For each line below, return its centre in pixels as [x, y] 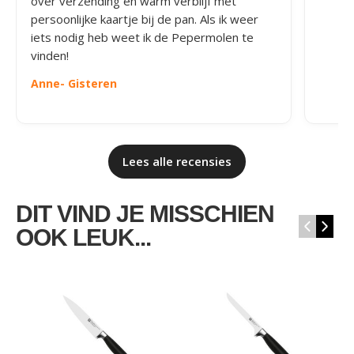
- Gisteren [88, 83]
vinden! [50, 55]
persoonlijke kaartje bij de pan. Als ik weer [145, 19]
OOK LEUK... [83, 237]
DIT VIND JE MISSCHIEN [145, 214]
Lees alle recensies [177, 161]
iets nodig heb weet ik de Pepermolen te [142, 37]
